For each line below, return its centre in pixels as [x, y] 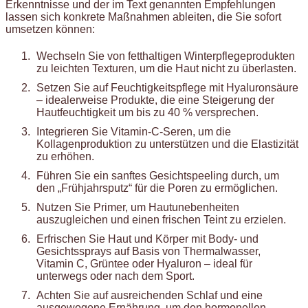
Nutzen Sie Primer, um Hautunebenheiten [138, 208]
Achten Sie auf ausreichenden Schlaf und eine [150, 296]
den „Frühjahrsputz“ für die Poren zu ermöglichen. [157, 188]
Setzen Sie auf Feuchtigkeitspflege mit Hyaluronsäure [167, 88]
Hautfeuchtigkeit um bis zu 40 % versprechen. [147, 113]
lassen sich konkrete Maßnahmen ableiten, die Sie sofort [143, 17]
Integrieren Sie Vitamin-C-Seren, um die [134, 132]
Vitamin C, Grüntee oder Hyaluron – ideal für [144, 264]
